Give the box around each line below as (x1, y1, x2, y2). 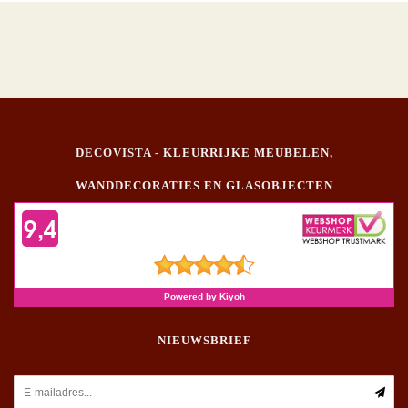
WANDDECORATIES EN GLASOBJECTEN (75, 178, 333, 192)
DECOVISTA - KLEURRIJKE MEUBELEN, (75, 145, 333, 159)
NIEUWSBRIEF (157, 332, 251, 347)
